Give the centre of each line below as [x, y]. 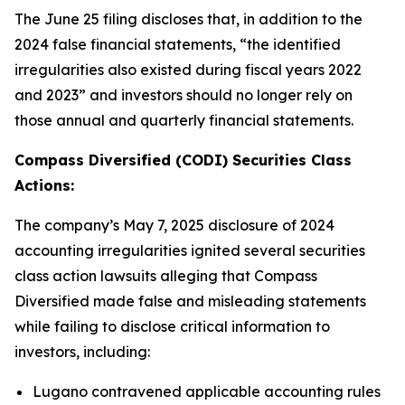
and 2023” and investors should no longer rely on [184, 95]
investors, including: [82, 352]
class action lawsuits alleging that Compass [166, 276]
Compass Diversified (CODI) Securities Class [183, 160]
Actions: [44, 185]
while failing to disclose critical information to [172, 326]
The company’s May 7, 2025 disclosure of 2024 [174, 225]
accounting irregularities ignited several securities [190, 250]
